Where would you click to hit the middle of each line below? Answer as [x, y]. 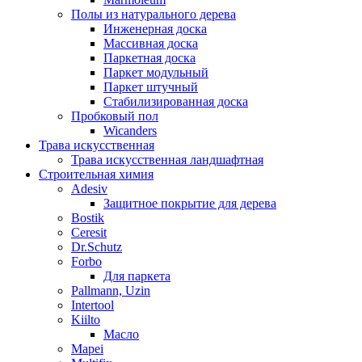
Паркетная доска [149, 57]
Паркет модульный [156, 72]
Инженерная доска [155, 28]
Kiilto [86, 319]
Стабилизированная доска [176, 101]
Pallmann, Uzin [111, 290]
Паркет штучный [151, 86]
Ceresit [89, 232]
